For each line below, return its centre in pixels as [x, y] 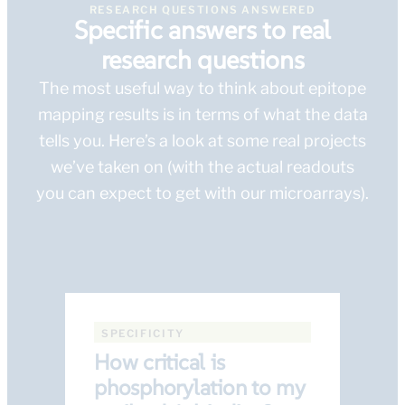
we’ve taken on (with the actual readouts [202, 167]
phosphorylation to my [200, 388]
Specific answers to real [202, 31]
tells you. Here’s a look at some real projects [202, 141]
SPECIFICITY [143, 334]
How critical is [160, 363]
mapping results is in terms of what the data [202, 115]
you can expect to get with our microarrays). [202, 193]
